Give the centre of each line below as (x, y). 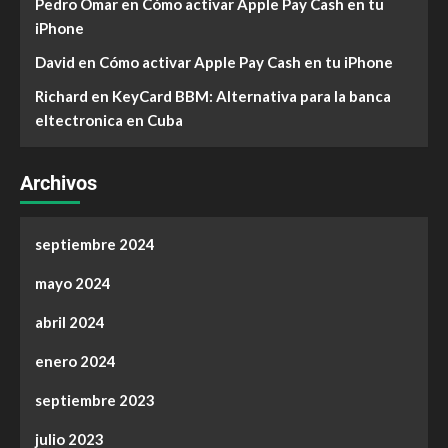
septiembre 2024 (95, 244)
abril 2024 (70, 322)
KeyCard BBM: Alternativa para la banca (251, 96)
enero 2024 (75, 361)
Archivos (58, 183)
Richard (61, 96)
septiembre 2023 (95, 400)
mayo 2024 (73, 283)
